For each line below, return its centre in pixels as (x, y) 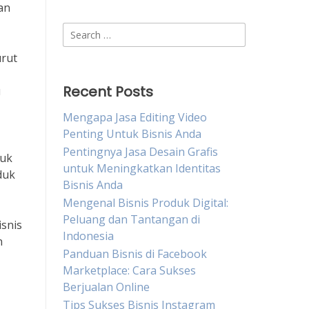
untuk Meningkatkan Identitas (142, 168)
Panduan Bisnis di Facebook (135, 254)
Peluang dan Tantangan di (131, 219)
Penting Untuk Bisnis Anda (132, 134)
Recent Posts (108, 92)
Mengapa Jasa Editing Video (135, 117)
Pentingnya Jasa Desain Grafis (140, 152)
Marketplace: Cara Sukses (129, 270)
